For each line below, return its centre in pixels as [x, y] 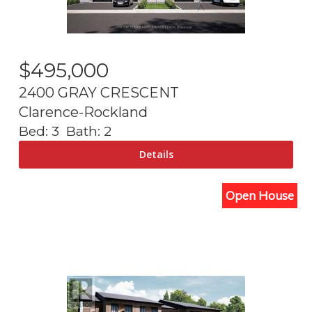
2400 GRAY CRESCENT [99, 93]
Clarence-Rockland [83, 112]
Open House [260, 195]
